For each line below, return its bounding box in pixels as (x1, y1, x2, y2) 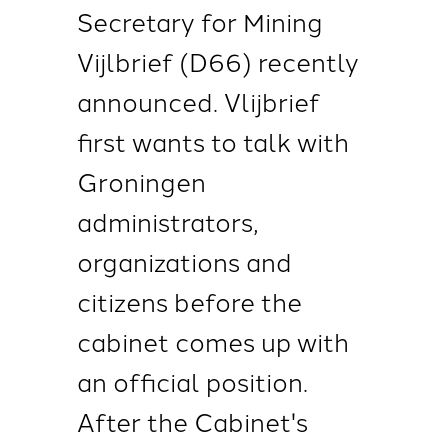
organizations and (76, 243, 292, 279)
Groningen (76, 163, 206, 199)
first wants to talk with (76, 123, 349, 159)
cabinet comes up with (76, 323, 349, 359)
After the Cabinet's (76, 403, 308, 439)
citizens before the (76, 283, 302, 319)
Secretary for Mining (76, 3, 323, 39)
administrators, (76, 203, 259, 239)
